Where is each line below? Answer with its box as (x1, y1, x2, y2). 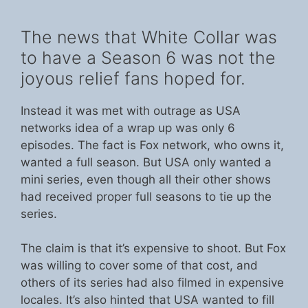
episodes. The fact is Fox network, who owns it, (21, 137, 284, 152)
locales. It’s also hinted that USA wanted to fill (21, 293, 274, 307)
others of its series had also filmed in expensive (21, 276, 284, 289)
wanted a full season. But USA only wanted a (21, 155, 272, 169)
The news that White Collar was (21, 26, 277, 47)
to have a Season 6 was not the (21, 47, 276, 68)
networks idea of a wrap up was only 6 (21, 120, 235, 135)
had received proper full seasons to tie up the (21, 189, 272, 203)
